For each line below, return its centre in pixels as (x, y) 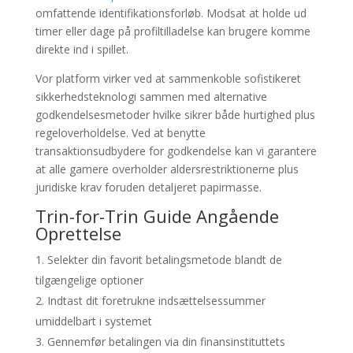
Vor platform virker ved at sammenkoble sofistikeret (168, 79)
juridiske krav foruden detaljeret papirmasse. (148, 188)
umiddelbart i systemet (93, 321)
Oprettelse (78, 234)
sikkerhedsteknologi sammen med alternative (151, 97)
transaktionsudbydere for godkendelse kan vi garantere (176, 151)
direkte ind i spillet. (82, 50)
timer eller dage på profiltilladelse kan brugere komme (173, 32)
